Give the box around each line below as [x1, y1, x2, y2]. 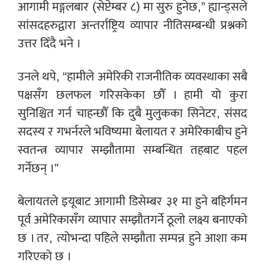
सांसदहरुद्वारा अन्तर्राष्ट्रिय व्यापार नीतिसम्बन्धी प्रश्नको [18, 15, 247, 36]
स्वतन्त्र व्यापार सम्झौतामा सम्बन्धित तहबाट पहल [18, 140, 247, 161]
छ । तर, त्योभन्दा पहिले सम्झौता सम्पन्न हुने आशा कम [18, 228, 247, 249]
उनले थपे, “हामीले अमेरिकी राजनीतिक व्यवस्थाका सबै [18, 66, 247, 88]
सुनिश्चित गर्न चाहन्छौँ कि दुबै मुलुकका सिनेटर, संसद [18, 103, 247, 124]
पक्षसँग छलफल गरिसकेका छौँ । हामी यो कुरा [18, 85, 247, 106]
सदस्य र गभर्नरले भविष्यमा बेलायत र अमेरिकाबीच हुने [18, 121, 247, 143]
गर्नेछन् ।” [18, 158, 59, 179]
